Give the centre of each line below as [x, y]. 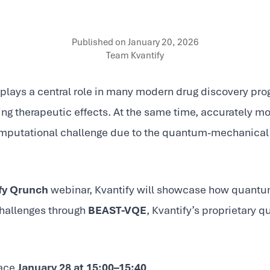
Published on [99, 42]
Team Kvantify [135, 55]
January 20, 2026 [163, 42]
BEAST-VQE [117, 210]
